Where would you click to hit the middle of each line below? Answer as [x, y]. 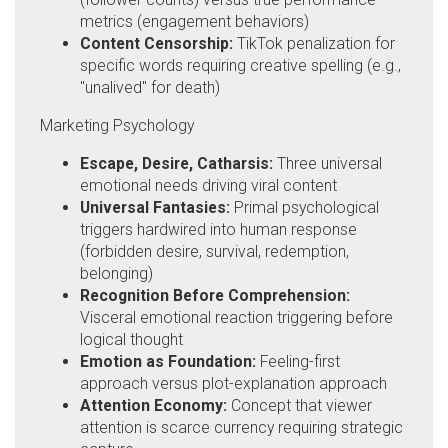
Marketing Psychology [117, 125]
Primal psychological [304, 207]
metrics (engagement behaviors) [194, 22]
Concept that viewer [299, 405]
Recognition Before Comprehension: [215, 295]
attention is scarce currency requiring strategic [241, 427]
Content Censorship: [156, 44]
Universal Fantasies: [155, 207]
